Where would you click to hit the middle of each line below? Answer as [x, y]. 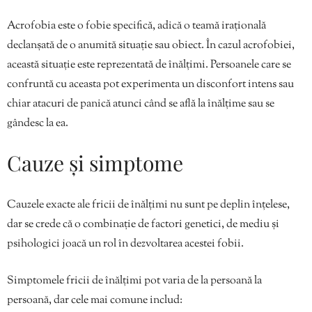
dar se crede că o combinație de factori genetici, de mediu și [143, 224]
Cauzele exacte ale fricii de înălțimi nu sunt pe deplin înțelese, [148, 205]
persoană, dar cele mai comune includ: [95, 300]
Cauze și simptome [95, 163]
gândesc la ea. [38, 123]
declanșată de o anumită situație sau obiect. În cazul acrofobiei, [151, 45]
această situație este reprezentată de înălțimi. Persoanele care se [149, 65]
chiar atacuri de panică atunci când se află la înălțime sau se [141, 104]
